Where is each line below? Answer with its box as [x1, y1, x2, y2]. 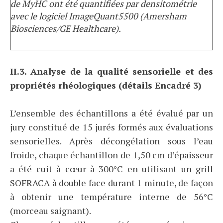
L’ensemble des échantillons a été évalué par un [10, 107, 213, 119]
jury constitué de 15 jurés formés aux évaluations [10, 121, 213, 133]
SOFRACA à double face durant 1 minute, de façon [10, 177, 213, 189]
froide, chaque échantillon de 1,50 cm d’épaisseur [10, 149, 213, 161]
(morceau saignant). [10, 205, 91, 217]
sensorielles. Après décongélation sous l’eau [10, 135, 213, 147]
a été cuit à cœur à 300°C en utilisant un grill [10, 163, 213, 175]
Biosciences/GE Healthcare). [10, 22, 121, 35]
